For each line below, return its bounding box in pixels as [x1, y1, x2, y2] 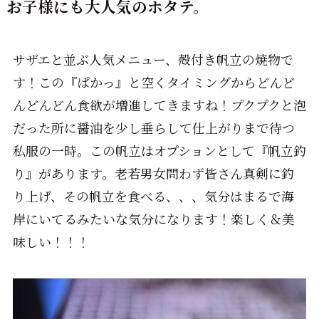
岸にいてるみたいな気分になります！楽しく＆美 [12, 209, 295, 229]
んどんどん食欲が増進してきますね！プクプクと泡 [12, 95, 306, 115]
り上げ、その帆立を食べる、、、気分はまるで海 [12, 187, 294, 206]
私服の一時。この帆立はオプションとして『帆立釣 [12, 141, 306, 160]
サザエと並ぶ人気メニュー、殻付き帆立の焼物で [12, 50, 293, 69]
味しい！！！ [12, 232, 90, 251]
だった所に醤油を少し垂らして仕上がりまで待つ [12, 118, 295, 137]
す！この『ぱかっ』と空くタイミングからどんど [12, 73, 295, 92]
